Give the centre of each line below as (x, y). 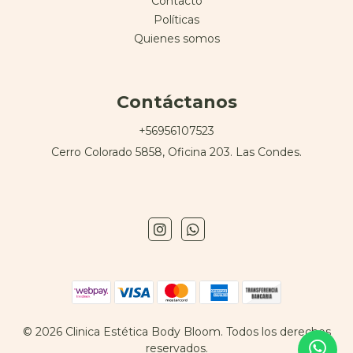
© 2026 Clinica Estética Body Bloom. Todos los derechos (176, 331)
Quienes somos (176, 38)
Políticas (176, 19)
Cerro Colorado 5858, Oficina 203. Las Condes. (176, 152)
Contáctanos (176, 102)
